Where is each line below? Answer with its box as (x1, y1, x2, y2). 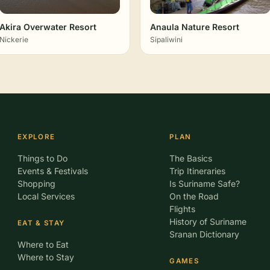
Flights (169, 204, 196, 214)
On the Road (169, 191, 219, 201)
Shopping (17, 178, 55, 189)
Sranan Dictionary (169, 229, 240, 239)
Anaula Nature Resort (150, 22, 239, 32)
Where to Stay (17, 252, 74, 262)
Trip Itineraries (169, 166, 226, 176)
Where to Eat (17, 239, 69, 250)
